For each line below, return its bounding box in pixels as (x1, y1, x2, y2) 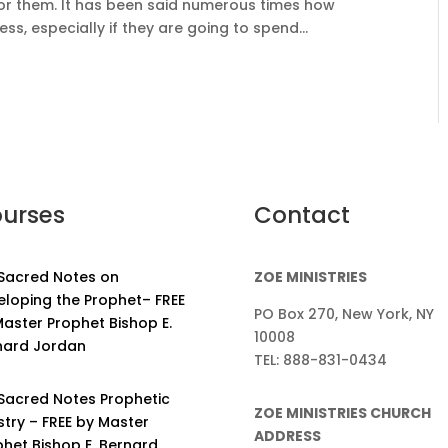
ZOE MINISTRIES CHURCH (253, 402, 431, 423)
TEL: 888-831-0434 (253, 350, 387, 371)
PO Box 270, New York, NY (253, 304, 434, 325)
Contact (253, 198, 350, 231)
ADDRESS (253, 425, 321, 446)
